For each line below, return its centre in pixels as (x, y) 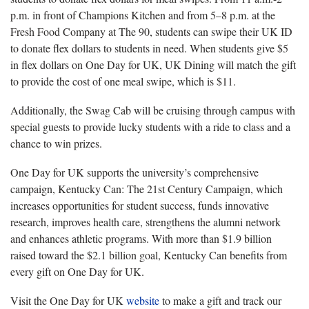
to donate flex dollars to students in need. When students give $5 (149, 48)
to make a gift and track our (220, 300)
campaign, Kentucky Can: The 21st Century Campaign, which (147, 188)
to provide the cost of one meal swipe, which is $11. (123, 81)
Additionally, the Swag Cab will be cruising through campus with (153, 110)
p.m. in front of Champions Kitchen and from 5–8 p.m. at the (143, 14)
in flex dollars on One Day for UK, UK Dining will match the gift (153, 64)
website (143, 300)
